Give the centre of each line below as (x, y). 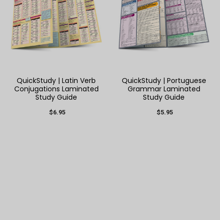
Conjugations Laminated (56, 89)
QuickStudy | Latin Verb (56, 80)
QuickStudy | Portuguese (164, 80)
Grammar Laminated (164, 89)
